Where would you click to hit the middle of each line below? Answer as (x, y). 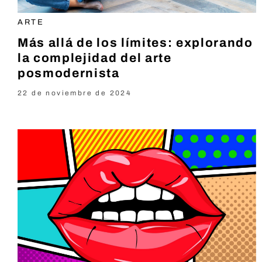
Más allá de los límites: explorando (135, 42)
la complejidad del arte (95, 58)
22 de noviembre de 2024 (75, 93)
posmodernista (69, 73)
